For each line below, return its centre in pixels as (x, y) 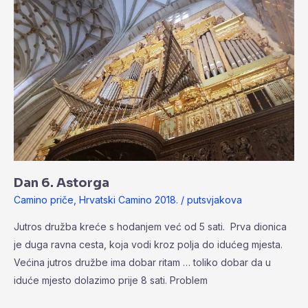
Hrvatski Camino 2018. (129, 199)
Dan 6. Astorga (62, 183)
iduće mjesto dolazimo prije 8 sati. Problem (111, 280)
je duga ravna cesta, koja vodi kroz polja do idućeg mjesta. (148, 245)
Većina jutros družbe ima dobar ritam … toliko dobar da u (142, 263)
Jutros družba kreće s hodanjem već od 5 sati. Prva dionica (150, 227)
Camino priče (44, 199)
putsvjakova (214, 199)
